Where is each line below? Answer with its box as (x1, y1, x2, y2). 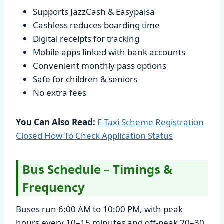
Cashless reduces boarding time (33, 19, 160, 31)
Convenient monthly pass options (33, 59, 166, 71)
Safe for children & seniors (33, 73, 137, 85)
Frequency (22, 178, 85, 195)
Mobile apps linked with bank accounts (33, 46, 185, 58)
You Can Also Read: (16, 116, 95, 128)
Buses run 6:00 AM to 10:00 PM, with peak (16, 203, 183, 215)
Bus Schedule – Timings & (22, 160, 172, 177)
